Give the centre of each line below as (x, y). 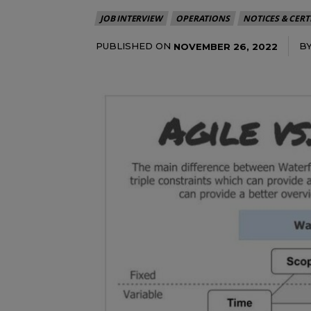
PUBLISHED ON (133, 46)
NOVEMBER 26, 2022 (226, 46)
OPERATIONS (203, 18)
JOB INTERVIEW (131, 18)
